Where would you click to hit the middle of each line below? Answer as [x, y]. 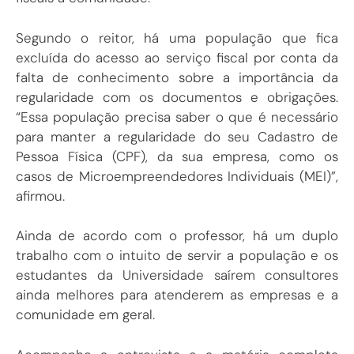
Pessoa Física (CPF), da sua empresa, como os [177, 156]
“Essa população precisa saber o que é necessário [177, 117]
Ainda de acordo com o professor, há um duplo [177, 236]
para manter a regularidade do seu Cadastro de [177, 136]
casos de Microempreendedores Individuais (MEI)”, [177, 176]
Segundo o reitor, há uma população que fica [177, 38]
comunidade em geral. [85, 315]
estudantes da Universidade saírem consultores [177, 275]
